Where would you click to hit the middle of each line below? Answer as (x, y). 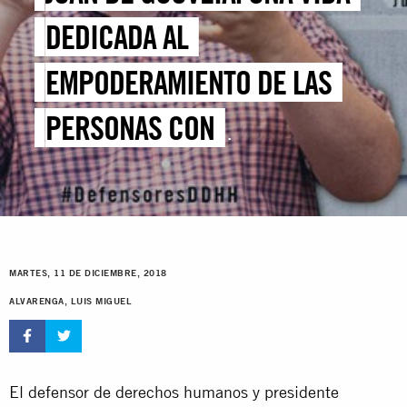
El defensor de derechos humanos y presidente (174, 392)
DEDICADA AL (117, 37)
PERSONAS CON (130, 128)
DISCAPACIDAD (128, 174)
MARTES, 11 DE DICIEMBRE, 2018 (88, 273)
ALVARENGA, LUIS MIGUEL (70, 302)
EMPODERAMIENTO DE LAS (189, 83)
